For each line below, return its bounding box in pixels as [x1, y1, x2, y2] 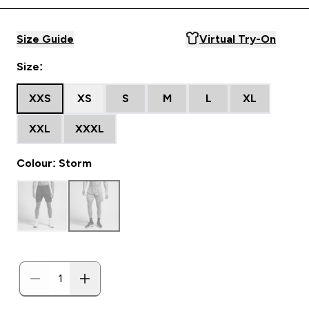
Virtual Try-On [199, 33, 276, 45]
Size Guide [17, 33, 74, 45]
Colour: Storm [17, 157, 92, 169]
